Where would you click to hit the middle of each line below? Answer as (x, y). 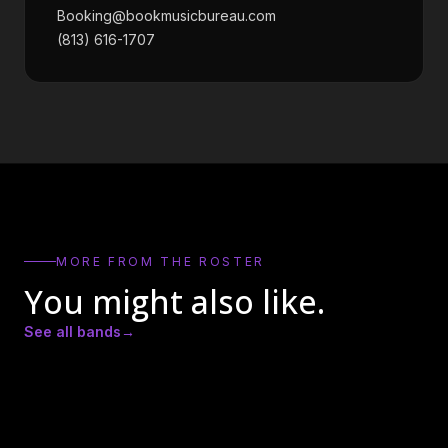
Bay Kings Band (98, 367)
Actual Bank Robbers (118, 355)
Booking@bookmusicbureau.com (166, 15)
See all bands (72, 331)
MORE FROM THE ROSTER (160, 261)
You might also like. (174, 301)
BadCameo (286, 355)
